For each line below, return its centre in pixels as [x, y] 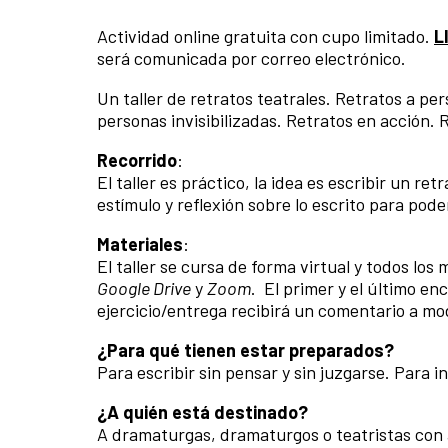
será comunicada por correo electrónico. [251, 57]
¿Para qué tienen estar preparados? [245, 349]
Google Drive [144, 287]
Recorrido [137, 159]
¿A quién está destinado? [202, 411]
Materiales [140, 243]
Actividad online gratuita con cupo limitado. [265, 35]
